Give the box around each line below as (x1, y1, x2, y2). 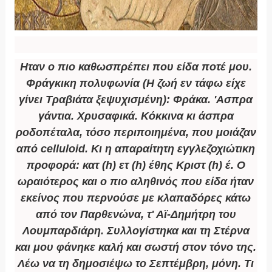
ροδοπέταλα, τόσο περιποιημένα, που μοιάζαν (15, 126, 256, 139)
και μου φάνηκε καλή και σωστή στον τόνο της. (15, 241, 257, 254)
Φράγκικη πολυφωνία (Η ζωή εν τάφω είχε (25, 77, 246, 90)
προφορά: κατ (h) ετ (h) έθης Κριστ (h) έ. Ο (26, 159, 245, 172)
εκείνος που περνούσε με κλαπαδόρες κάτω (21, 192, 251, 205)
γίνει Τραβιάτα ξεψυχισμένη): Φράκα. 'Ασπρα (19, 93, 253, 106)
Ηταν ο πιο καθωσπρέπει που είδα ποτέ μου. (19, 61, 252, 73)
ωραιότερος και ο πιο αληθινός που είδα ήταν (18, 175, 254, 188)
